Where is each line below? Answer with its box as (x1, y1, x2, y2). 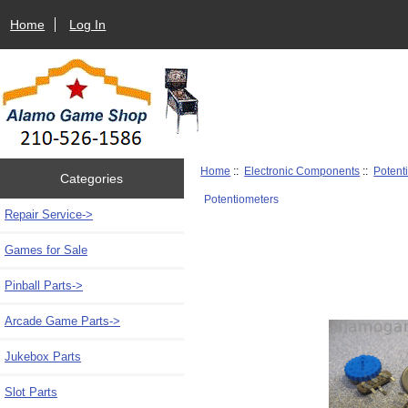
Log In (69, 16, 107, 32)
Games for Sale (5, 242, 87, 257)
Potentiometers (203, 192, 279, 205)
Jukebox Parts (5, 349, 81, 363)
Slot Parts (5, 384, 57, 399)
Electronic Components (244, 164, 361, 177)
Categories (60, 170, 124, 186)
